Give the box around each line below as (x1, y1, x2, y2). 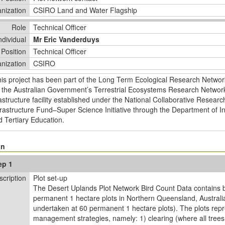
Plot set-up (33, 173, 67, 183)
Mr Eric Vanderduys (33, 34, 99, 44)
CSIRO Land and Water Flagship (33, 5, 137, 15)
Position (1, 46, 26, 56)
